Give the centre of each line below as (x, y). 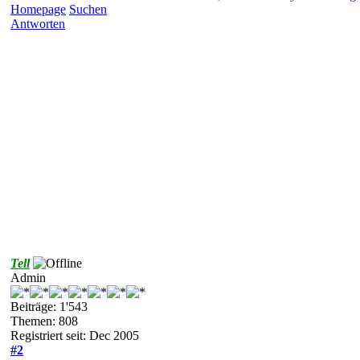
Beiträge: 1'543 (49, 306)
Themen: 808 (44, 321)
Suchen (88, 9)
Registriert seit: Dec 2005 (75, 335)
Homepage (38, 9)
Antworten (38, 23)
